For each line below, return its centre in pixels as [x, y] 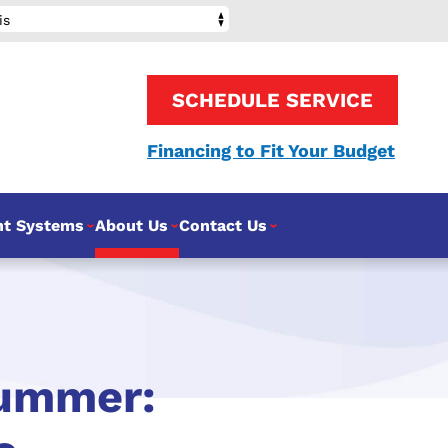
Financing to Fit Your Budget [271, 150]
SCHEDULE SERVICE [272, 100]
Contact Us [222, 225]
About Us [131, 225]
